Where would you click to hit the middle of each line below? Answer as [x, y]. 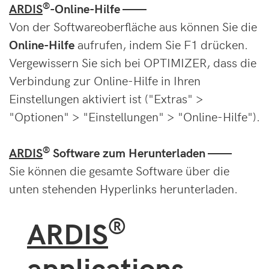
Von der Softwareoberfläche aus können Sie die [133, 26]
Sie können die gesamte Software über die [119, 171]
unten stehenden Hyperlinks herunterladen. [123, 189]
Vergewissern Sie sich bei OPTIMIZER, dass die [133, 62]
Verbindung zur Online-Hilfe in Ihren [105, 80]
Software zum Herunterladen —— [141, 153]
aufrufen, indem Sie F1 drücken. [161, 44]
